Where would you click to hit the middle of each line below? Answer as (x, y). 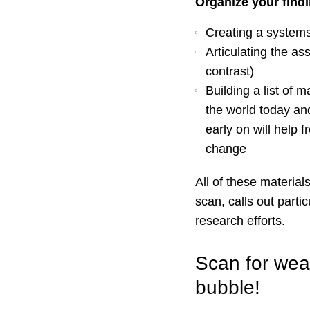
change (226, 149)
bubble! (228, 288)
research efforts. (240, 221)
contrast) (230, 71)
